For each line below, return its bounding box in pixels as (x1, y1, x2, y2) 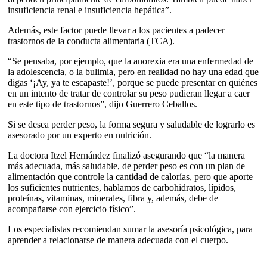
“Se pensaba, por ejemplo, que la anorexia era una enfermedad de (7, 56, 253, 66)
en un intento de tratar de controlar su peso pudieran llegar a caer (7, 88, 250, 98)
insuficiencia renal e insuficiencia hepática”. (7, 5, 172, 15)
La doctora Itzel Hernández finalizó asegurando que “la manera (7, 150, 245, 160)
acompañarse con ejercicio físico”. (7, 204, 136, 214)
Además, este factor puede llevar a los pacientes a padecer (7, 25, 225, 35)
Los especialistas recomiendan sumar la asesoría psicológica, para (7, 224, 253, 234)
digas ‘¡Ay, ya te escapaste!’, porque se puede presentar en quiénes (7, 77, 257, 88)
